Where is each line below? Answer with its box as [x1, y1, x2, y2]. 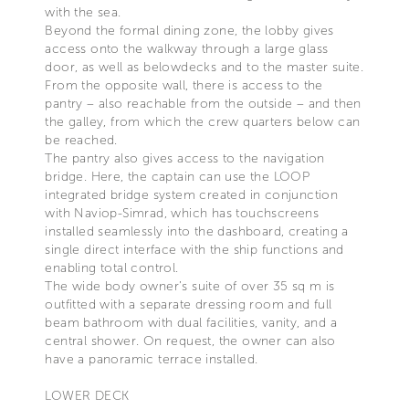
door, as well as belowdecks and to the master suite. [45, 58, 364, 75]
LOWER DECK [45, 387, 130, 404]
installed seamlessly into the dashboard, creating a [45, 223, 349, 239]
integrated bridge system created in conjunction [45, 186, 339, 203]
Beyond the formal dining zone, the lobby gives [45, 22, 334, 38]
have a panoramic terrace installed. [45, 351, 258, 367]
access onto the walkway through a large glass [45, 40, 329, 57]
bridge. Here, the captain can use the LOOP [45, 168, 310, 184]
